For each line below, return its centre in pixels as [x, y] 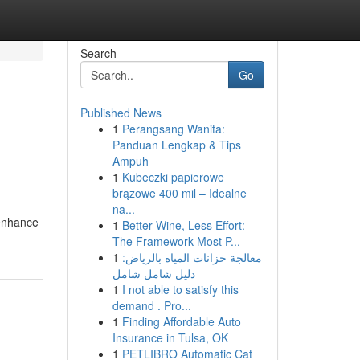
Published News [121, 112]
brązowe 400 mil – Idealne [179, 193]
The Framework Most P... [176, 241]
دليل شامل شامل [153, 273]
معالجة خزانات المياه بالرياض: [192, 257]
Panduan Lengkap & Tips [176, 145]
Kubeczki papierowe [173, 177]
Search [98, 53]
